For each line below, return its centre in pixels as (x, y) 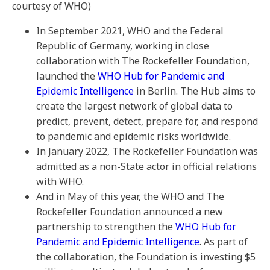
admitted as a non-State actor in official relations (146, 166)
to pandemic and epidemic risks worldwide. (133, 136)
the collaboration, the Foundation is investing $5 (146, 257)
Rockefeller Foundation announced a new (130, 212)
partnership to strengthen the (106, 227)
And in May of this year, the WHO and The (130, 196)
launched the (67, 76)
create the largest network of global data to (134, 106)
